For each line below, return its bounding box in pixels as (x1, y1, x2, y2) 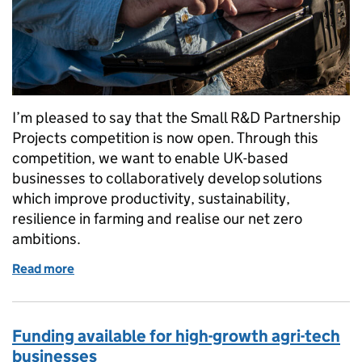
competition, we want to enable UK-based (12, 148, 288, 167)
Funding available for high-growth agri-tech (12, 325, 340, 347)
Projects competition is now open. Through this (12, 128, 318, 147)
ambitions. (12, 229, 84, 248)
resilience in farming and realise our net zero (12, 208, 302, 228)
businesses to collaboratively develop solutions (12, 168, 322, 187)
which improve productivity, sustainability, (12, 188, 290, 208)
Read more (12, 260, 74, 276)
